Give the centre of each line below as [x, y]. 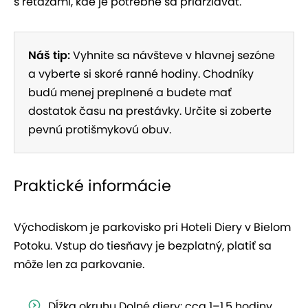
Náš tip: [49, 56]
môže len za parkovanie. [79, 265]
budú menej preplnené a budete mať [130, 93]
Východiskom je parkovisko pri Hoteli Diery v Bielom [152, 228]
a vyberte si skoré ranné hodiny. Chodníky [141, 74]
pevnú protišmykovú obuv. [100, 130]
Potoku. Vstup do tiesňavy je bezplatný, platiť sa [143, 246]
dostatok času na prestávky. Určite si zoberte [150, 111]
